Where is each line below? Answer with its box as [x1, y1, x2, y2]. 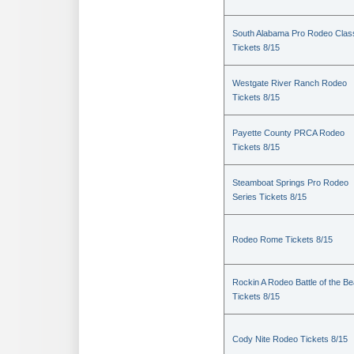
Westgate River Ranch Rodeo [232, 78, 347, 88]
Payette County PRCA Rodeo [232, 128, 345, 137]
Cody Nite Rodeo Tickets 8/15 [232, 334, 348, 344]
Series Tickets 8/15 [232, 192, 307, 201]
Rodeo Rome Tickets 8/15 [232, 235, 333, 244]
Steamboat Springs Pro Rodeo [232, 178, 348, 187]
